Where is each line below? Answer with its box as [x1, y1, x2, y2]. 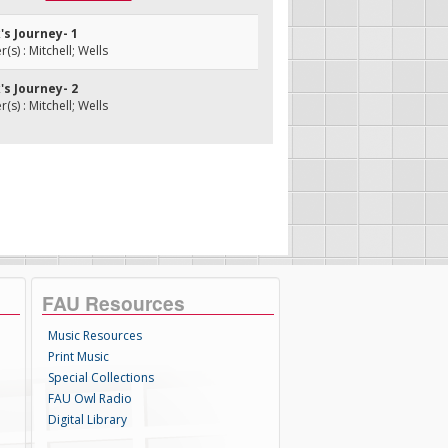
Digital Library [48, 411, 128, 428]
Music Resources [48, 327, 143, 344]
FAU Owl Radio [48, 390, 133, 407]
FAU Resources [42, 289, 186, 317]
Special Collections [48, 369, 155, 386]
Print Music [48, 348, 110, 365]
